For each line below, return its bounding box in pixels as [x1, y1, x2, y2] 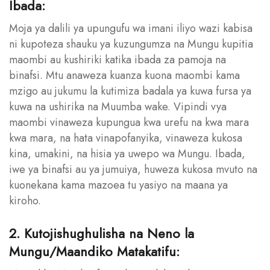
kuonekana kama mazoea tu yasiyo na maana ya [9, 177, 228, 193]
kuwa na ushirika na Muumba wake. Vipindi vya [9, 98, 227, 115]
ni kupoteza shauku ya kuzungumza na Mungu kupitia [9, 36, 253, 52]
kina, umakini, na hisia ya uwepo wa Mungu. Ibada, [9, 145, 245, 162]
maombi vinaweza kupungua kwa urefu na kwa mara [9, 114, 249, 130]
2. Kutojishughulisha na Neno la [9, 223, 194, 243]
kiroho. [9, 192, 41, 209]
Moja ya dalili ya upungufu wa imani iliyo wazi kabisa [9, 20, 253, 36]
